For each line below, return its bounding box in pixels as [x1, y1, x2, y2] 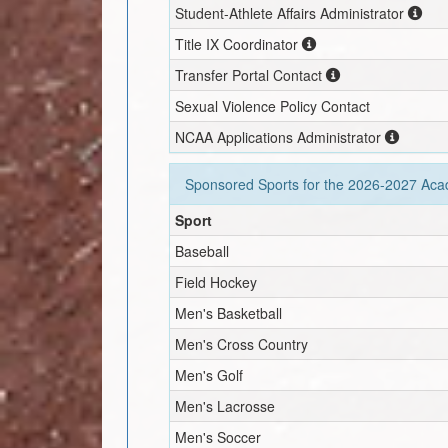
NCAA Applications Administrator [175, 126, 386, 147]
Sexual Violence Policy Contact [175, 95, 371, 116]
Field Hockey [175, 271, 258, 292]
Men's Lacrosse [175, 395, 276, 416]
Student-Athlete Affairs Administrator [175, 2, 405, 23]
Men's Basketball [175, 302, 283, 323]
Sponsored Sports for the [185, 173, 349, 194]
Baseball [175, 240, 230, 261]
